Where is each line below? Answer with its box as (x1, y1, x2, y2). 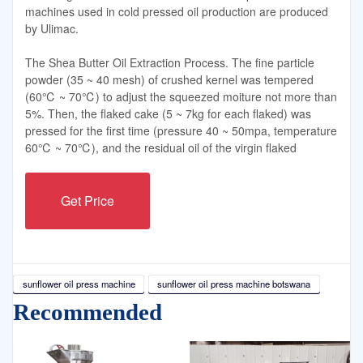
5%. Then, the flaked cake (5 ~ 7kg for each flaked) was (25, 105, 311, 122)
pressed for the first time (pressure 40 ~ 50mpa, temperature (25, 122, 337, 139)
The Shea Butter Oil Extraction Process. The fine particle (25, 53, 314, 70)
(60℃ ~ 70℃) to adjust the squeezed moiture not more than (25, 88, 337, 105)
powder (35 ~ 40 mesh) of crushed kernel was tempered (25, 70, 314, 88)
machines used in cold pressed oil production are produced (25, 3, 328, 20)
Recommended (13, 299, 162, 326)
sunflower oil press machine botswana (157, 276, 311, 290)
